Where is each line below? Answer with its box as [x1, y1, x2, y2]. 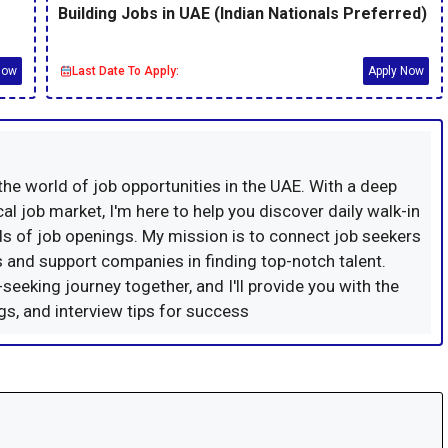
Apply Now [368, 63, 424, 78]
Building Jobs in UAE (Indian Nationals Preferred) [58, 3, 427, 23]
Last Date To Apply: [72, 63, 179, 78]
